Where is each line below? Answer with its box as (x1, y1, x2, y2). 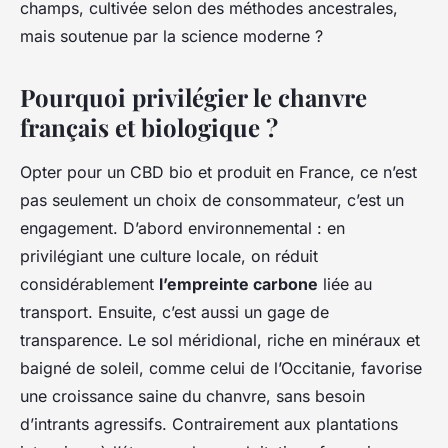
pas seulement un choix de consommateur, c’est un (20, 190, 404, 211)
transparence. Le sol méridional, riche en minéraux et (20, 330, 420, 351)
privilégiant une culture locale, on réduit (20, 246, 318, 267)
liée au (318, 274, 372, 295)
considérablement (20, 274, 159, 295)
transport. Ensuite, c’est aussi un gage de (20, 302, 329, 323)
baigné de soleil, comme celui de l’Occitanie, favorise (20, 358, 422, 379)
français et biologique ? (20, 111, 278, 144)
